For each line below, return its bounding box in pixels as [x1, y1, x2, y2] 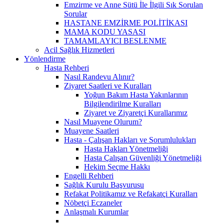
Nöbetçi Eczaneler [64, 198, 122, 207]
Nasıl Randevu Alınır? [64, 72, 134, 81]
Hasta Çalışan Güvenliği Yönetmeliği [84, 153, 201, 162]
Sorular [64, 9, 87, 18]
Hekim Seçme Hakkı [84, 162, 150, 171]
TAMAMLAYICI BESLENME [64, 36, 166, 45]
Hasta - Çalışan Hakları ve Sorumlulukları [64, 135, 196, 144]
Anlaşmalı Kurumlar [64, 207, 128, 216]
